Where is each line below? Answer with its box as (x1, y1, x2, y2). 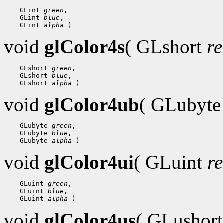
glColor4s (44, 35, 125, 57)
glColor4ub (44, 93, 139, 115)
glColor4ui (44, 151, 134, 173)
